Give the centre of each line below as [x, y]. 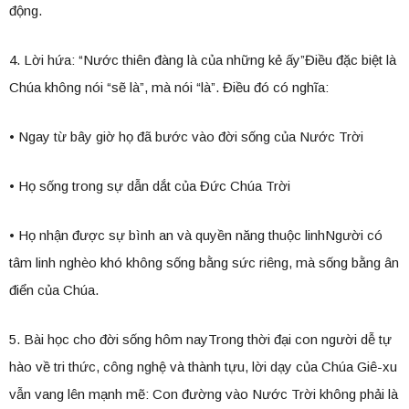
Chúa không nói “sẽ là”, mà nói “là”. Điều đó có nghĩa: [169, 88]
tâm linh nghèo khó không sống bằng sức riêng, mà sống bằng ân [204, 263]
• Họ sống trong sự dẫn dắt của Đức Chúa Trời [150, 186]
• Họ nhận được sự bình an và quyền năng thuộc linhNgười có [196, 236]
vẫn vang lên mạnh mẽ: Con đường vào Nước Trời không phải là [204, 394]
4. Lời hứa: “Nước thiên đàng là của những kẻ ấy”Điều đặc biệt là [203, 60]
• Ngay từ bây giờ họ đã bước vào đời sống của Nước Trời [186, 137]
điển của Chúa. [54, 290]
